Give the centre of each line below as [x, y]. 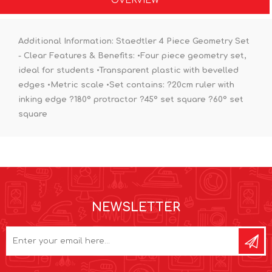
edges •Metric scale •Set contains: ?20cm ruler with [126, 85]
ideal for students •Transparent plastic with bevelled [128, 70]
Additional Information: [66, 41]
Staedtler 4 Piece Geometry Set [182, 41]
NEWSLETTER [136, 207]
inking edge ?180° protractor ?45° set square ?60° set [131, 99]
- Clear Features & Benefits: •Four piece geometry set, [132, 56]
